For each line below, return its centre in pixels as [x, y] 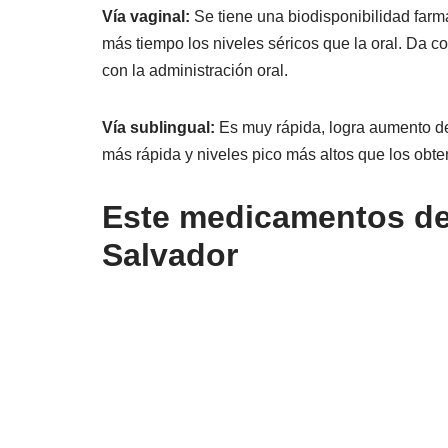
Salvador [170, 255]
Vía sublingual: [158, 127]
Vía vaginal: [146, 16]
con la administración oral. [195, 70]
